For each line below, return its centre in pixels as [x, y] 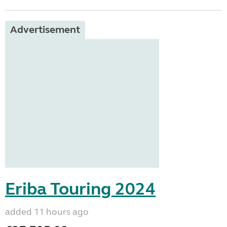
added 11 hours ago [47, 212]
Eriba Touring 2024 [80, 189]
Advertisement [45, 30]
